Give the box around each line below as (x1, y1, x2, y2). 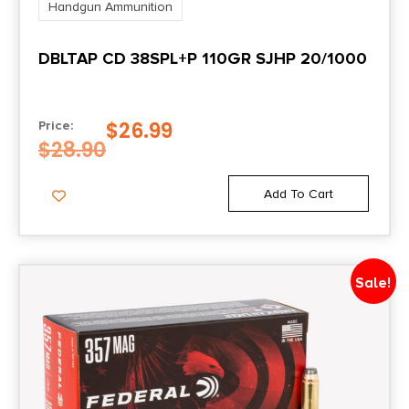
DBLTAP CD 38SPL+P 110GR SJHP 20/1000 (38, 47, 367, 68)
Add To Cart (264, 185, 334, 202)
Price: (38, 117, 73, 133)
